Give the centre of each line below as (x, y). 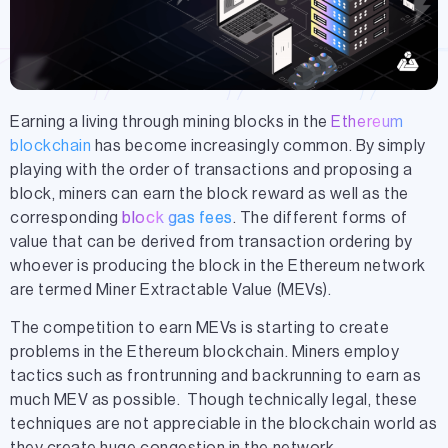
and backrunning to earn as (321, 376)
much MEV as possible (93, 400)
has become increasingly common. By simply (258, 145)
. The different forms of (320, 217)
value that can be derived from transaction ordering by (211, 241)
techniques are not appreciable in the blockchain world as (224, 424)
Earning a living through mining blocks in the (171, 121)
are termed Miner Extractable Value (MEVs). (171, 289)
